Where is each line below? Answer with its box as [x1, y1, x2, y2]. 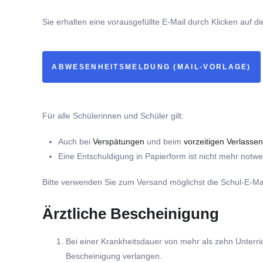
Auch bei [58, 137, 93, 147]
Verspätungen [93, 137, 145, 147]
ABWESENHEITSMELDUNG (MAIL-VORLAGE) [52, 63, 251, 71]
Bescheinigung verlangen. [66, 251, 162, 261]
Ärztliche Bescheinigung [42, 205, 219, 222]
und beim [144, 137, 182, 147]
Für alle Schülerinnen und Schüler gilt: [42, 110, 184, 120]
